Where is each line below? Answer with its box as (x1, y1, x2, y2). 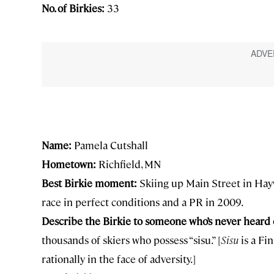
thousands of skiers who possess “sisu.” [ (42, 232, 221, 246)
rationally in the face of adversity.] (42, 251, 196, 265)
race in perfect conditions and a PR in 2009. (42, 194, 243, 209)
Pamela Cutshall (72, 138, 148, 152)
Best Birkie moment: (42, 176, 137, 190)
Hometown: (42, 157, 96, 171)
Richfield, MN (96, 157, 161, 171)
